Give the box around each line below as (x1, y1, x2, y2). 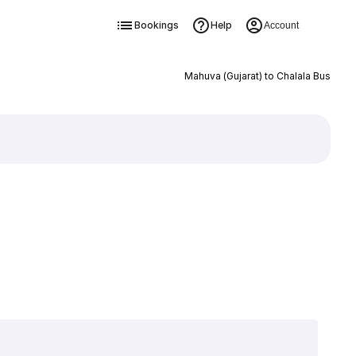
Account (263, 20, 299, 31)
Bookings (133, 19, 179, 31)
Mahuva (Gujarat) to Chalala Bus (184, 70, 331, 82)
